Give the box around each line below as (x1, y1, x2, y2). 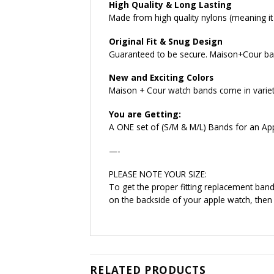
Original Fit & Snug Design (109, 35, 223, 47)
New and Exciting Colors (109, 72, 213, 84)
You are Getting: (109, 108, 181, 120)
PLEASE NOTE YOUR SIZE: (109, 168, 207, 180)
